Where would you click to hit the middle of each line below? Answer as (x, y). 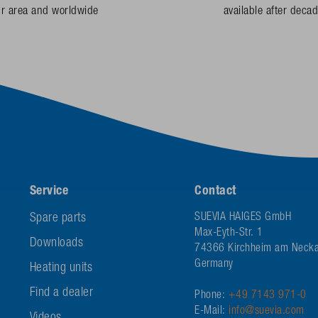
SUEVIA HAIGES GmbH (243, 218)
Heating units (61, 269)
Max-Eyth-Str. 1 (229, 234)
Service (49, 192)
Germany (214, 265)
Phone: (212, 296)
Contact (215, 192)
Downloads (56, 244)
